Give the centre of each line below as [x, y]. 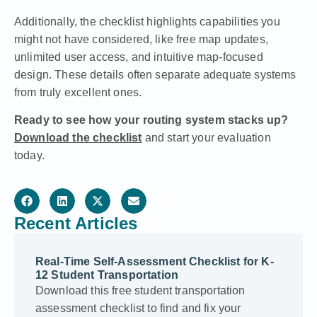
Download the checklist [78, 137]
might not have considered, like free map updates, [141, 39]
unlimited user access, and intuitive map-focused [139, 57]
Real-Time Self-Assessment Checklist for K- [155, 262]
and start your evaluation [206, 137]
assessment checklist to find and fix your [138, 309]
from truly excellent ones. [78, 92]
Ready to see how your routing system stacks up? [151, 120]
